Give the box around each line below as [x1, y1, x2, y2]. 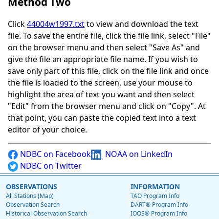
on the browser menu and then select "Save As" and [8, 42, 200, 53]
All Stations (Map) [6, 192, 54, 200]
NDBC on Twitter [18, 160, 82, 172]
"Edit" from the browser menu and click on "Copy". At [8, 101, 206, 112]
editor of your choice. [8, 124, 87, 135]
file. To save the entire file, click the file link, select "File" [8, 30, 211, 42]
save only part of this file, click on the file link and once [8, 66, 209, 77]
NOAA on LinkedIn [103, 149, 173, 160]
